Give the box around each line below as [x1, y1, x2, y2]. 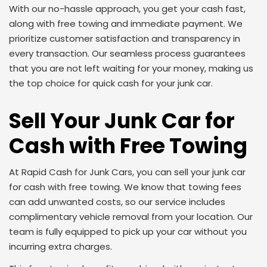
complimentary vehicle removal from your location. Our [9, 210, 253, 223]
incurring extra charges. [9, 240, 112, 253]
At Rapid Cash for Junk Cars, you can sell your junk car [9, 166, 246, 178]
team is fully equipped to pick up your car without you [9, 225, 247, 238]
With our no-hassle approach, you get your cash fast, [9, 2, 246, 15]
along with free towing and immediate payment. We [9, 17, 243, 30]
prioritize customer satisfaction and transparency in [9, 32, 240, 45]
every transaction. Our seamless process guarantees [9, 47, 246, 60]
